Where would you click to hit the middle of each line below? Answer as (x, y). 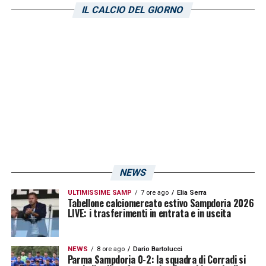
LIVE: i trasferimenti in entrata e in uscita (149, 213)
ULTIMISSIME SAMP (99, 192)
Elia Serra (191, 192)
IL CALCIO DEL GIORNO (133, 9)
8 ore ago (110, 249)
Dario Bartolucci (157, 249)
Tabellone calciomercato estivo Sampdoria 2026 (161, 203)
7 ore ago (154, 192)
